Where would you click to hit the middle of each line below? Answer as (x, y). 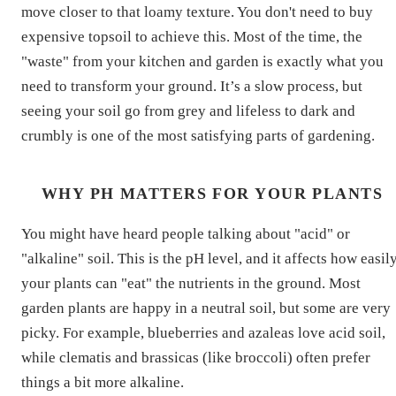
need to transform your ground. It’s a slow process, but (192, 86)
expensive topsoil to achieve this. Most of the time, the (192, 36)
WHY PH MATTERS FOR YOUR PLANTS (212, 193)
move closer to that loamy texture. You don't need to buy (197, 11)
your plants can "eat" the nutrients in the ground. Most (191, 283)
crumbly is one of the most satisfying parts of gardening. (198, 135)
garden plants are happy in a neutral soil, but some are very (206, 308)
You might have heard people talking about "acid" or (186, 233)
